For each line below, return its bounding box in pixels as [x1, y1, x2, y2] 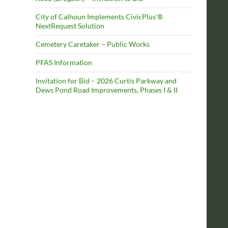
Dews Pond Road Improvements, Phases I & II [36, 85, 178, 94]
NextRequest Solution [36, 21, 104, 30]
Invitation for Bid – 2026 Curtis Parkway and [36, 76, 177, 85]
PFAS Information [36, 58, 92, 67]
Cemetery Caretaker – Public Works [36, 40, 150, 48]
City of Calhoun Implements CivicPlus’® [36, 12, 163, 21]
